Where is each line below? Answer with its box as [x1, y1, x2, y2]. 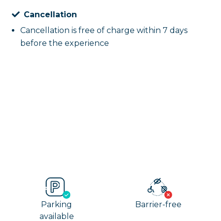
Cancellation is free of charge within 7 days [20, 26, 187, 35]
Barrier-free [135, 200, 182, 209]
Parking [41, 200, 73, 209]
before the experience [20, 38, 109, 48]
